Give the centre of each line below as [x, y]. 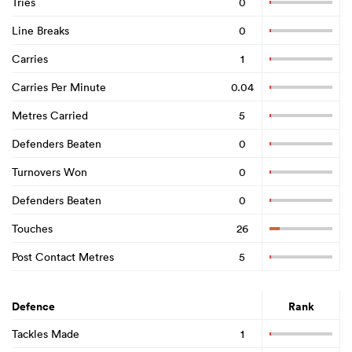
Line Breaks [40, 30]
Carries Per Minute [59, 87]
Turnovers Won [49, 172]
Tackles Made [46, 334]
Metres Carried [50, 115]
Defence [33, 307]
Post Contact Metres [63, 257]
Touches [32, 228]
